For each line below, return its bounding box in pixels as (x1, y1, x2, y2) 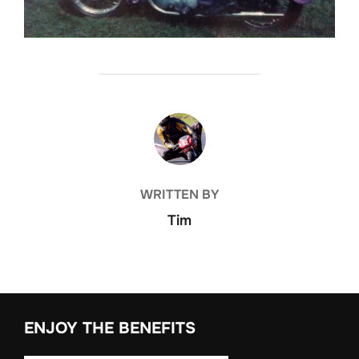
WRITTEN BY (139, 185, 220, 203)
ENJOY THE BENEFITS (24, 317, 196, 338)
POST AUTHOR (134, 112, 225, 130)
